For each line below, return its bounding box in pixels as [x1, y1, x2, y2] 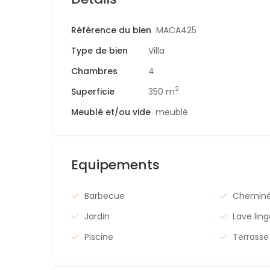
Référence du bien [71, 24, 151, 36]
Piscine [84, 230, 113, 243]
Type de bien [71, 44, 128, 57]
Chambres [71, 64, 118, 77]
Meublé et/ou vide [71, 105, 151, 118]
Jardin [84, 210, 110, 222]
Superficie [71, 85, 115, 98]
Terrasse [233, 230, 269, 243]
